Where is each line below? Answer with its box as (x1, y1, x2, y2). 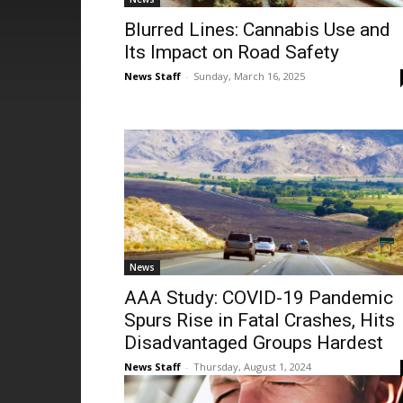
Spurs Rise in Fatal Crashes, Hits (124, 309, 395, 331)
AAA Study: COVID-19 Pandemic (124, 287, 393, 309)
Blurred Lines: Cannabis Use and (124, 19, 390, 40)
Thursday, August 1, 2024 (193, 360, 311, 373)
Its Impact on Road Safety (124, 41, 339, 63)
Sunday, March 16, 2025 (193, 69, 305, 83)
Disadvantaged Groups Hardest (124, 332, 383, 354)
